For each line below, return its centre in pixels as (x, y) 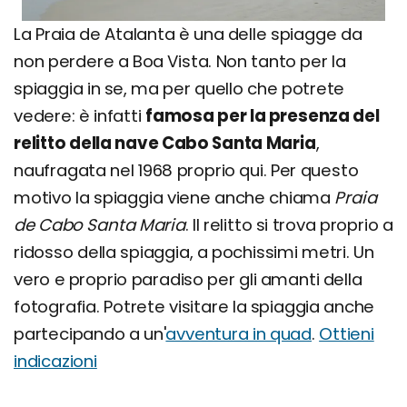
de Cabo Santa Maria (99, 224)
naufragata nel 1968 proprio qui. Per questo (186, 170)
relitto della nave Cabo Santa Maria (165, 143)
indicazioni (55, 361)
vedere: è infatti (79, 115)
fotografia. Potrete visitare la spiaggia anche (194, 306)
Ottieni (347, 333)
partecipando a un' (90, 333)
